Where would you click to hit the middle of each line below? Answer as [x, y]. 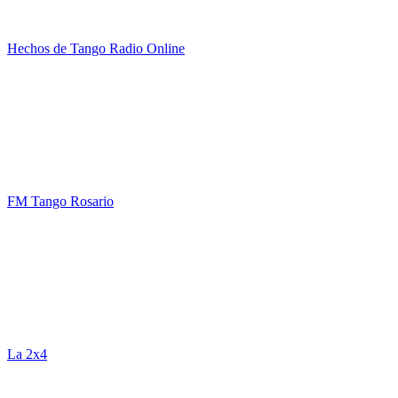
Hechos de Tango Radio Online [96, 48]
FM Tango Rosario [60, 201]
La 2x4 [27, 354]
